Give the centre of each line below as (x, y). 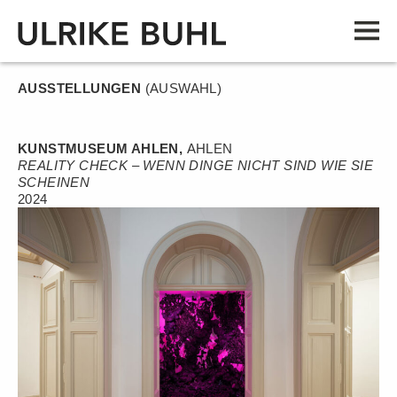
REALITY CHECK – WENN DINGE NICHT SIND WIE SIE (195, 165)
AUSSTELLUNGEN (82, 88)
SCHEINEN (54, 182)
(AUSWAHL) (183, 88)
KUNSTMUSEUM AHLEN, (102, 148)
